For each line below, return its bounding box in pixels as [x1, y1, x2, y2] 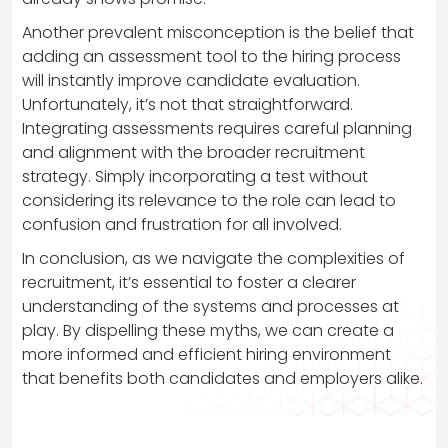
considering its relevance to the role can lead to [22, 189, 396, 213]
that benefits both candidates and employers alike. [22, 367, 423, 391]
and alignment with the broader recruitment [22, 141, 365, 165]
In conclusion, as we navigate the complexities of [22, 247, 405, 271]
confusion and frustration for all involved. [22, 213, 342, 237]
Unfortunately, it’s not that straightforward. [22, 93, 353, 117]
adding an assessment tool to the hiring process [22, 45, 401, 69]
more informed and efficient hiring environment [22, 343, 391, 367]
